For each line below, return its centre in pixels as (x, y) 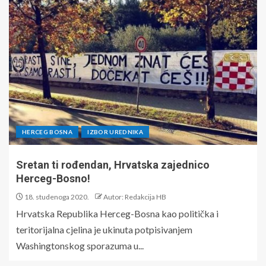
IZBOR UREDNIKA (115, 132)
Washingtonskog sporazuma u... (80, 246)
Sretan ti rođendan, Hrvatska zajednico (113, 165)
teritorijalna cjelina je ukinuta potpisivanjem (104, 230)
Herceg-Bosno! (53, 179)
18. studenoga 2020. (56, 197)
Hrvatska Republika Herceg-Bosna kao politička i (117, 214)
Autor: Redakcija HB (135, 197)
